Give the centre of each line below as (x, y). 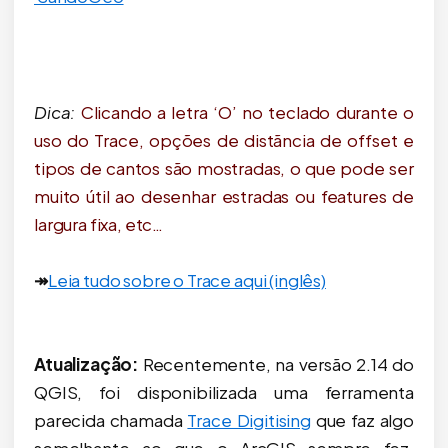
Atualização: (86, 363)
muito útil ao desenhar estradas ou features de (224, 195)
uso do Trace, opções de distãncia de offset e (224, 139)
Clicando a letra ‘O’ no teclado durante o (247, 111)
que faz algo (362, 419)
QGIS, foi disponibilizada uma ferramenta (224, 391)
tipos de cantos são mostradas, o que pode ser (224, 167)
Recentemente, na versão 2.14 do (276, 363)
